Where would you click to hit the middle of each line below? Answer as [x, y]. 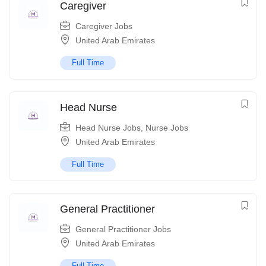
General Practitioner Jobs [123, 229]
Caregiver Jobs [104, 26]
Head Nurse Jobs [108, 128]
